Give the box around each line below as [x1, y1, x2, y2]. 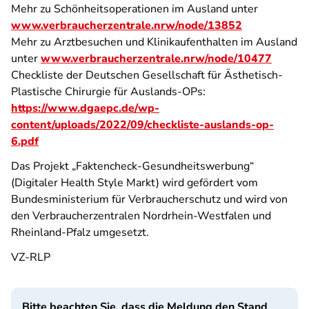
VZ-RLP [11, 250, 50, 265]
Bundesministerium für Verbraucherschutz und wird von [11, 192, 288, 207]
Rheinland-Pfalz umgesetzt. [11, 225, 149, 240]
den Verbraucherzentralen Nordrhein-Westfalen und [11, 208, 271, 223]
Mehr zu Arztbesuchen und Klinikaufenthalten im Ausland [11, 34, 297, 50]
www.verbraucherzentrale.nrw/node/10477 [41, 51, 272, 66]
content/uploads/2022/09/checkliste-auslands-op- [11, 117, 274, 132]
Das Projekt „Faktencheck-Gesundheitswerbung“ [11, 159, 254, 174]
